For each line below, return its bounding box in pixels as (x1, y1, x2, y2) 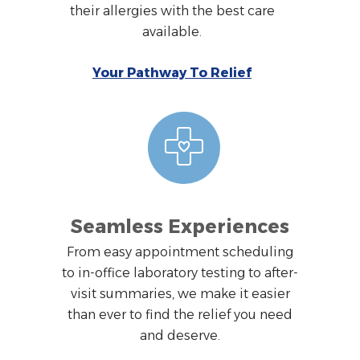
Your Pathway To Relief (92, 64, 252, 80)
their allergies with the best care (69, 2, 275, 18)
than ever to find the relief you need (67, 306, 292, 322)
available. (142, 23, 202, 39)
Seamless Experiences (71, 215, 289, 238)
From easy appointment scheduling (67, 243, 293, 260)
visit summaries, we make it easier (70, 285, 290, 301)
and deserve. (140, 327, 220, 343)
